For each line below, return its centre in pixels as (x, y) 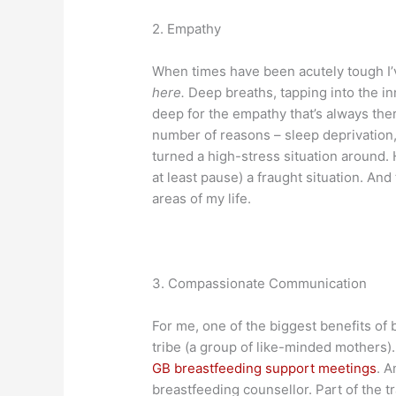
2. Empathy (187, 28)
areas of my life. (202, 198)
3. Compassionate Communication (260, 283)
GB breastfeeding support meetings (265, 368)
